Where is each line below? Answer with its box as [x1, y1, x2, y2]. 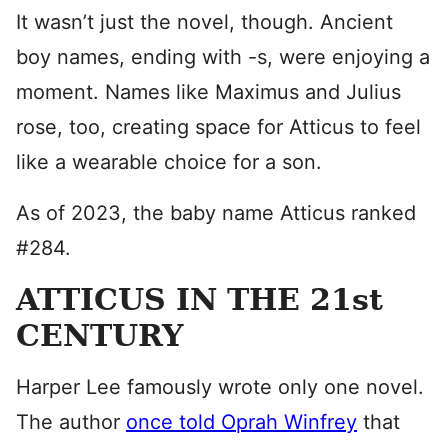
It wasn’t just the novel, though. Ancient [16, 10, 393, 34]
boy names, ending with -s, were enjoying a [16, 45, 430, 69]
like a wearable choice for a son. [16, 150, 322, 174]
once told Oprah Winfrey [126, 410, 357, 434]
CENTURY [16, 318, 183, 353]
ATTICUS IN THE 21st [16, 282, 383, 317]
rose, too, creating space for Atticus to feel [16, 115, 421, 139]
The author [16, 410, 126, 434]
